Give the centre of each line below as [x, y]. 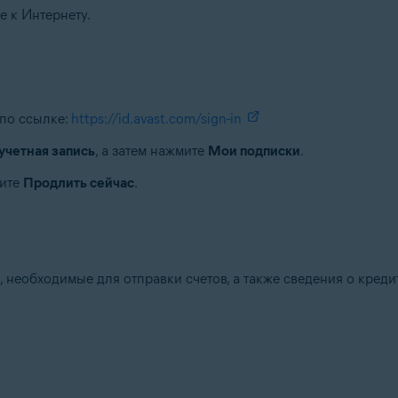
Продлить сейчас [78, 183]
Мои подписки [254, 151]
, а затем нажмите [151, 151]
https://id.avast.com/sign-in [156, 119]
